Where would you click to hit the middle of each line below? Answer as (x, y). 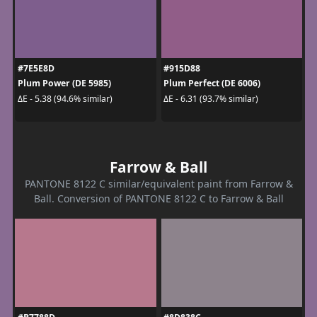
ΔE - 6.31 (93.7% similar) (211, 98)
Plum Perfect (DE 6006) (212, 83)
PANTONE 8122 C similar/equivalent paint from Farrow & (158, 184)
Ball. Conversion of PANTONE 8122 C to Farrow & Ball (158, 199)
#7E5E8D (36, 69)
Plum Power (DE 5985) (64, 83)
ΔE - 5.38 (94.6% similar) (65, 98)
